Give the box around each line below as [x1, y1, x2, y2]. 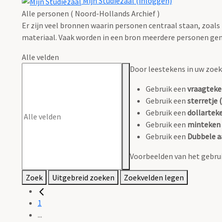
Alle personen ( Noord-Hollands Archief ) [22, 8, 160, 19]
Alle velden [22, 52, 59, 62]
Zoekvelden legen [124, 172, 184, 183]
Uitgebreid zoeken [52, 172, 114, 183]
